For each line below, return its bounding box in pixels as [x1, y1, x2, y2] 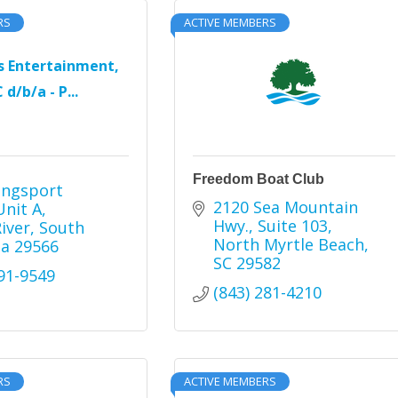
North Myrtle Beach [212, 234, 364, 255]
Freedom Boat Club [193, 171, 325, 187]
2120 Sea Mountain [212, 196, 358, 218]
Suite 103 [257, 215, 328, 236]
